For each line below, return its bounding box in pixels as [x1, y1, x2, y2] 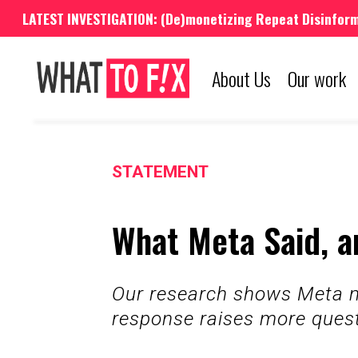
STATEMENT [112, 161, 209, 181]
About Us [211, 64, 271, 93]
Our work [287, 64, 346, 93]
